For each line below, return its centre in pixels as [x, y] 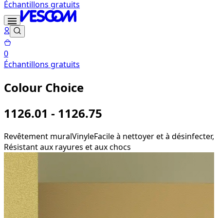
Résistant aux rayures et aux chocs [67, 147]
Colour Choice [44, 87]
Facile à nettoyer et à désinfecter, [154, 136]
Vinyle [83, 136]
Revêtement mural [38, 136]
